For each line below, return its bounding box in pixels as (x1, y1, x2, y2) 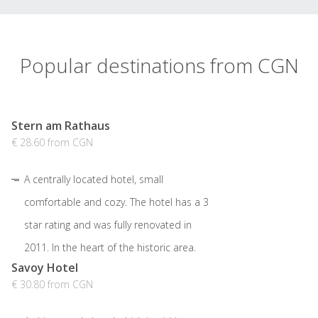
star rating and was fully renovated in (24, 218, 192, 232)
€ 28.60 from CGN (11, 136, 93, 150)
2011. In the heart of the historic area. (24, 241, 196, 255)
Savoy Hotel (11, 260, 78, 276)
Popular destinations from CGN (19, 52, 299, 79)
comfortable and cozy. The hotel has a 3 (24, 195, 209, 209)
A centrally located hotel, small (24, 172, 163, 187)
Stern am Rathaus (11, 118, 110, 134)
